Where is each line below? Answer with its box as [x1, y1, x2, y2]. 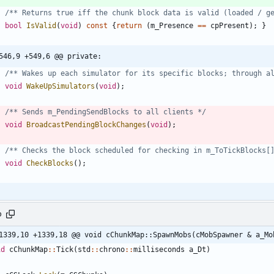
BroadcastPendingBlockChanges [26, 120, 146, 129]
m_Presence [150, 21, 193, 30]
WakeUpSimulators [26, 81, 95, 91]
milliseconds [133, 245, 185, 254]
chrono [99, 245, 125, 254]
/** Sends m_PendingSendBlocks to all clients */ [5, 107, 206, 116]
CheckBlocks [26, 158, 73, 168]
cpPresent [210, 21, 249, 30]
